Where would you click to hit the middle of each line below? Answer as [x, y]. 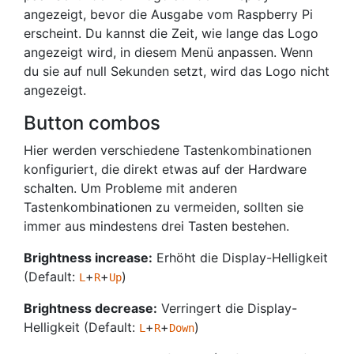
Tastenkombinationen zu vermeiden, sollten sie [164, 207]
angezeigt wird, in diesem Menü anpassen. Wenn [168, 52]
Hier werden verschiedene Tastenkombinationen [168, 150]
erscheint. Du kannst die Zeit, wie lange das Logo [171, 33]
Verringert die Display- [227, 308]
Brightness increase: [88, 258]
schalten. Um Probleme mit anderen [130, 188]
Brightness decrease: [90, 308]
